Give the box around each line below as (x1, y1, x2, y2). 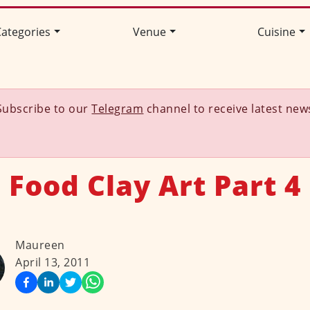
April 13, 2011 (15, 255, 90, 271)
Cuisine (257, 24, 295, 40)
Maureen (15, 237, 65, 253)
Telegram (91, 101, 144, 117)
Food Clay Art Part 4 (8, 166, 301, 205)
